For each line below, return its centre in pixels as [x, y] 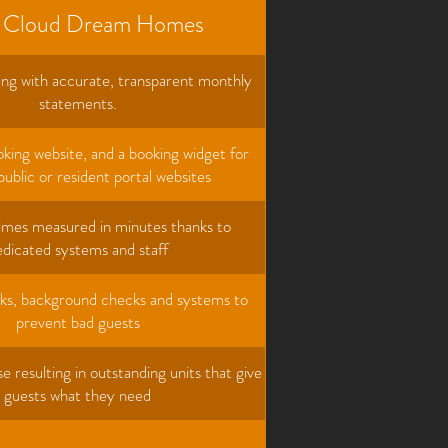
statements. [77, 102]
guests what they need [77, 394]
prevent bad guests [77, 321]
